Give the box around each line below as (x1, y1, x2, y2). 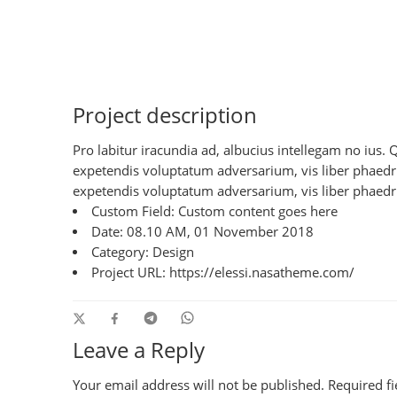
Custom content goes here (174, 202, 338, 220)
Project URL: (90, 263, 169, 281)
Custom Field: (90, 202, 175, 220)
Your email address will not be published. (73, 376, 324, 393)
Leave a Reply (73, 334, 205, 364)
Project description (73, 99, 257, 129)
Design (152, 243, 194, 261)
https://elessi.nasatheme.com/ (168, 263, 354, 281)
